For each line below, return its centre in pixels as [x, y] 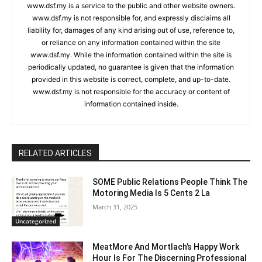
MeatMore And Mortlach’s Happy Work [166, 247]
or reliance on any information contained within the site [131, 42]
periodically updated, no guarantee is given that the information [131, 67]
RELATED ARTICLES [55, 153]
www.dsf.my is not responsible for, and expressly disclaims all [131, 18]
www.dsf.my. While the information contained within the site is [131, 54]
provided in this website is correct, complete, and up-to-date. [131, 79]
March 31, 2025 [115, 206]
